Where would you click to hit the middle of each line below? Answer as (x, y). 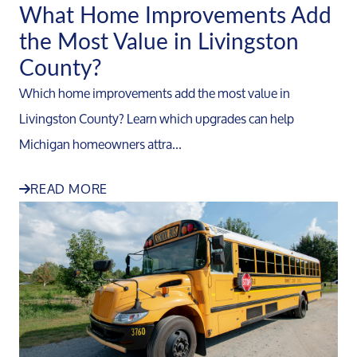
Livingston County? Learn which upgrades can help (157, 118)
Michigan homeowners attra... (100, 143)
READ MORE (69, 188)
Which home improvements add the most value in (155, 92)
